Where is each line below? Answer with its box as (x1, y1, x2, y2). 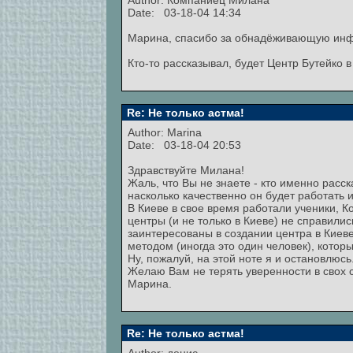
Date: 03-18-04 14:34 (128, 6, 241, 19)
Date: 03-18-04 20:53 (128, 139, 241, 151)
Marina (167, 126, 202, 139)
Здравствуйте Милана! (128, 164, 244, 176)
